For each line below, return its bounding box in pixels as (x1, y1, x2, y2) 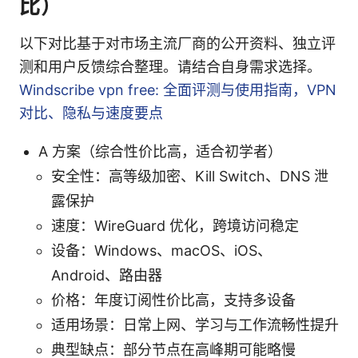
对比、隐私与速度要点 (19, 104, 163, 121)
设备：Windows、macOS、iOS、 (51, 241, 272, 259)
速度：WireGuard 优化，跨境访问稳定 (51, 217, 299, 234)
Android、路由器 (51, 266, 162, 284)
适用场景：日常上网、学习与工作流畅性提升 (51, 316, 339, 333)
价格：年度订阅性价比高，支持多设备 (51, 291, 296, 308)
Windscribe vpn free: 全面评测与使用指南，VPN (19, 81, 336, 98)
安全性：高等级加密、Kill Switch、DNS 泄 (51, 167, 328, 185)
